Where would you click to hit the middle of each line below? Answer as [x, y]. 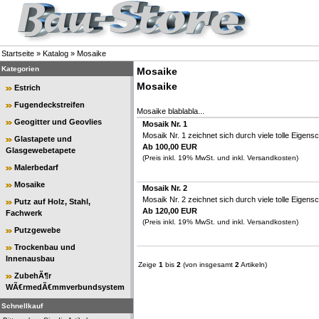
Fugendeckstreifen [49, 105]
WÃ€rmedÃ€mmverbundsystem [65, 287]
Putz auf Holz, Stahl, [52, 202]
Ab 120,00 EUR [170, 211]
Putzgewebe [37, 230]
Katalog [56, 53]
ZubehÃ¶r [33, 276]
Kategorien [20, 69]
